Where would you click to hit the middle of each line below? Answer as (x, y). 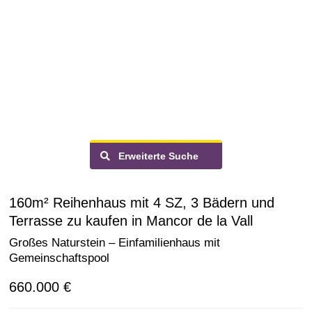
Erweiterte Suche (154, 156)
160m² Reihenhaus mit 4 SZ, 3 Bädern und (142, 203)
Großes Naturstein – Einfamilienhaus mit (115, 243)
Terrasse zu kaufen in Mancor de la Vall (131, 221)
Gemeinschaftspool (59, 258)
